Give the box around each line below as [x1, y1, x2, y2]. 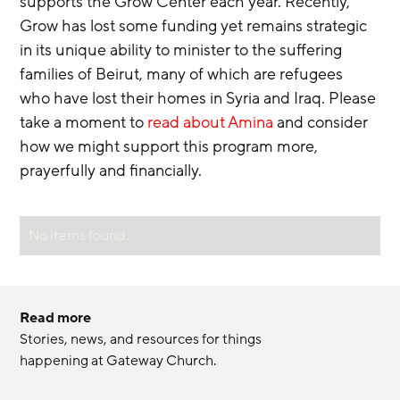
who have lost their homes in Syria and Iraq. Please [20, 87, 380, 109]
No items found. [29, 225, 129, 246]
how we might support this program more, [20, 135, 322, 157]
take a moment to [20, 111, 148, 133]
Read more [20, 308, 92, 329]
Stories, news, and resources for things [20, 329, 265, 350]
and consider [273, 111, 372, 133]
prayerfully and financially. [20, 159, 203, 181]
